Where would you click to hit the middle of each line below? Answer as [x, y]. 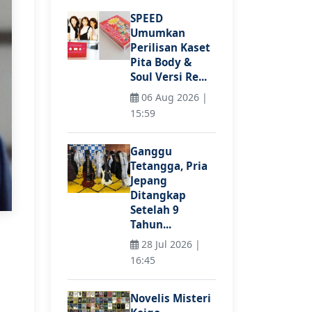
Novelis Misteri [171, 298]
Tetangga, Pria [169, 165]
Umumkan [158, 33]
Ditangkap [158, 195]
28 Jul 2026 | [170, 244]
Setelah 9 [155, 209]
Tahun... [151, 224]
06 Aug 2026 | [173, 97]
